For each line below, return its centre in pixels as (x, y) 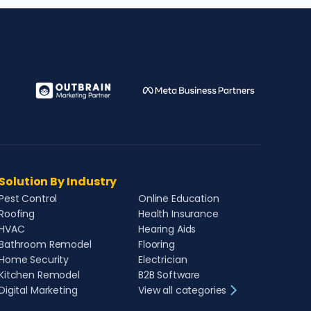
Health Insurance (178, 214)
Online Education (179, 199)
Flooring (157, 244)
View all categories (183, 290)
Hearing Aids (167, 229)
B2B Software (169, 275)
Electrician (163, 260)
